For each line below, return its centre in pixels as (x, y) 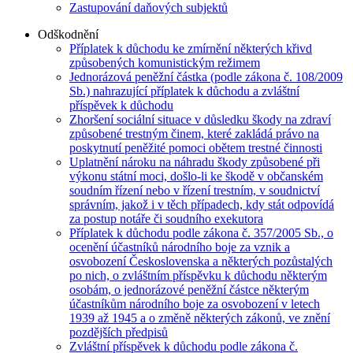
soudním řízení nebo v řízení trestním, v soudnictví (195, 191)
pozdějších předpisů (119, 333)
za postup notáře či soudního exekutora (166, 219)
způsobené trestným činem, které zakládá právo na (194, 134)
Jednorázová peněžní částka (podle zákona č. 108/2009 (206, 77)
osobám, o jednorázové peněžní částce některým (189, 290)
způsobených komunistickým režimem (165, 63)
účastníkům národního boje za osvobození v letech (195, 304)
